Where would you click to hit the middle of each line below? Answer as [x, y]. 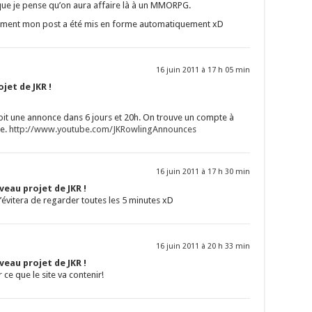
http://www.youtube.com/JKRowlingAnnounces [103, 130]
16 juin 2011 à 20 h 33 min [203, 247]
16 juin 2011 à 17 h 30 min [203, 172]
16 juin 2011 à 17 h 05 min [203, 70]
